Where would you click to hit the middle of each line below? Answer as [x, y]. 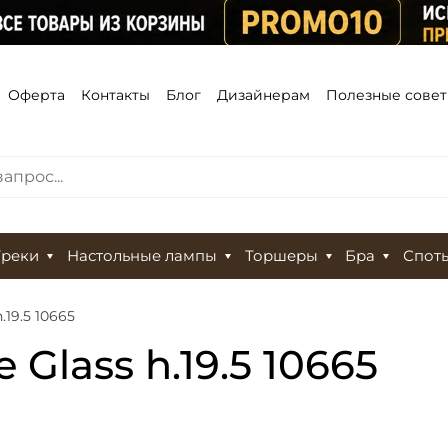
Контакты [115, 94]
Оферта [36, 94]
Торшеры [281, 256]
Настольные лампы [141, 256]
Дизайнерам [263, 94]
